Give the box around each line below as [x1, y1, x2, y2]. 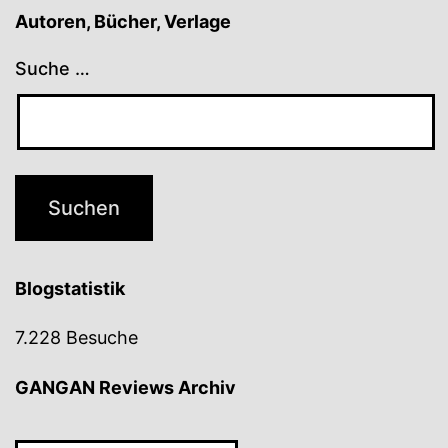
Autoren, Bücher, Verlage [15, 11, 231, 33]
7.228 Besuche [15, 327, 138, 349]
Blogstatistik [15, 278, 125, 300]
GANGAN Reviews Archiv [15, 377, 236, 399]
